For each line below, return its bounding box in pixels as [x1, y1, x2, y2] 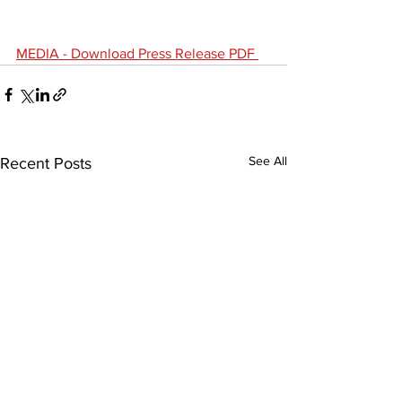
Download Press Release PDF [71, 45, 258, 61]
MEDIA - [16, 45, 71, 61]
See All [249, 153, 287, 168]
